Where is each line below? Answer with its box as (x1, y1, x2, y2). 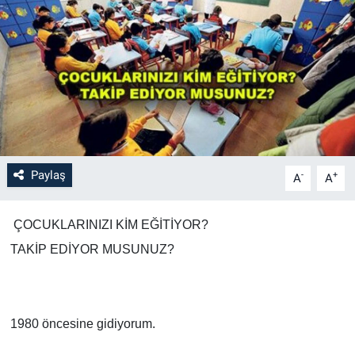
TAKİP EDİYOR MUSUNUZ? (10, 242, 174, 256)
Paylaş (30, 167, 66, 182)
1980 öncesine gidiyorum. (10, 316, 155, 330)
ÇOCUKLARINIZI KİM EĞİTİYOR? (10, 217, 208, 231)
